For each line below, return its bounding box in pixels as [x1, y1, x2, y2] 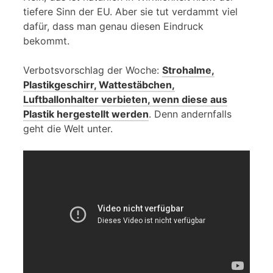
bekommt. [23, 34, 69, 47]
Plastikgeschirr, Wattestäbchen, [23, 78, 175, 91]
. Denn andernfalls [149, 107, 232, 120]
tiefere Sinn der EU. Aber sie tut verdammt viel [23, 5, 238, 18]
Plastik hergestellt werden [23, 107, 149, 120]
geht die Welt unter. [23, 122, 113, 135]
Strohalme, [162, 63, 214, 76]
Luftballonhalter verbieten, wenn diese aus [23, 93, 227, 105]
